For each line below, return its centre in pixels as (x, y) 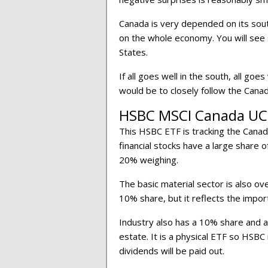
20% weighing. (149, 160)
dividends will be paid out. (173, 251)
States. (133, 52)
